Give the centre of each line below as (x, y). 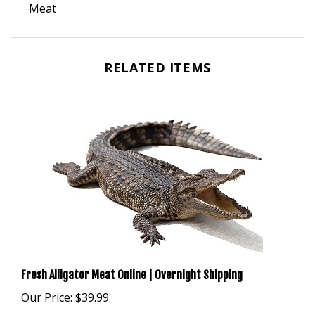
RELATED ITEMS (157, 50)
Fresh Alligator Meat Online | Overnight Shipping (132, 257)
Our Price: (47, 280)
